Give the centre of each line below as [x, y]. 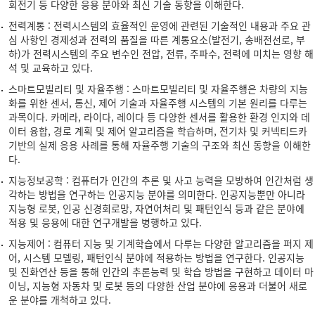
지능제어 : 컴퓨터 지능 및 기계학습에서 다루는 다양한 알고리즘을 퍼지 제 [161, 243]
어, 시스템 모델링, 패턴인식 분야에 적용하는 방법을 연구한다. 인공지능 [156, 257]
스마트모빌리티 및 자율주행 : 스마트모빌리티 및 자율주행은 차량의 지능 [158, 89]
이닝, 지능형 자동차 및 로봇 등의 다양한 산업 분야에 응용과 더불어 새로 [158, 285]
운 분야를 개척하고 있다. [60, 300]
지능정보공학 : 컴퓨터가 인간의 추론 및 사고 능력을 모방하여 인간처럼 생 [161, 180]
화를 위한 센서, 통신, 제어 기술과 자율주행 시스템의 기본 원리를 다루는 [158, 103]
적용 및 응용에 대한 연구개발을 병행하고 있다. [105, 222]
